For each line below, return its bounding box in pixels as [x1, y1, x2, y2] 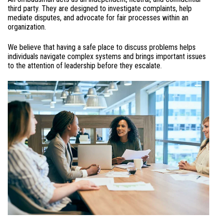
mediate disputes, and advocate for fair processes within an [8, 13, 188, 23]
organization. [8, 22, 46, 32]
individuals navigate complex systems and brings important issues [8, 51, 206, 61]
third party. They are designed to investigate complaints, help [8, 4, 192, 14]
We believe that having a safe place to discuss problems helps [8, 42, 196, 52]
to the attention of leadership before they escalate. [8, 61, 162, 70]
